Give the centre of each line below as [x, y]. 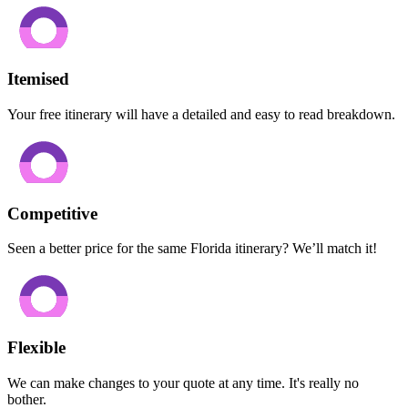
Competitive [52, 213]
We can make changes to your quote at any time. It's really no [183, 382]
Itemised [38, 79]
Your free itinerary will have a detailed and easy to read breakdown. [201, 114]
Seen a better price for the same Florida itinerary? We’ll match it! [192, 249]
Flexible [36, 347]
